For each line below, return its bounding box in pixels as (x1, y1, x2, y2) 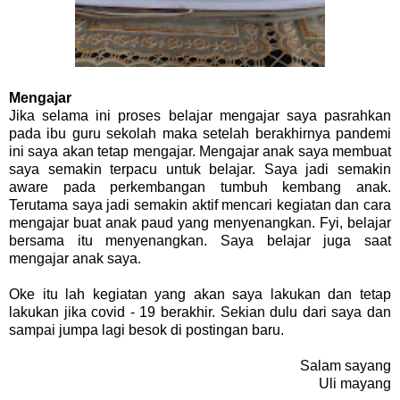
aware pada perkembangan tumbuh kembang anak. (9, 179, 391, 196)
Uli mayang (319, 376, 391, 392)
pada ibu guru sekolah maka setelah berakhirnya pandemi (9, 126, 391, 142)
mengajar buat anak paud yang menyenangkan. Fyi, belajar (9, 215, 391, 231)
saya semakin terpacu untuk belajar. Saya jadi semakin (9, 162, 391, 178)
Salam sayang (300, 358, 391, 374)
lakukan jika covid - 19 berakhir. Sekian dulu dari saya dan (9, 304, 391, 321)
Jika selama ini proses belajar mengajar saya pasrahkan (9, 108, 391, 124)
